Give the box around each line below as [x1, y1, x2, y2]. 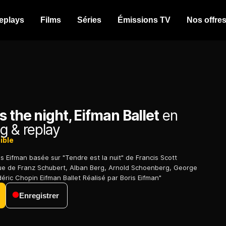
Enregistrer [19, 191, 59, 200]
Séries [77, 16, 101, 24]
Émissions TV [118, 16, 171, 24]
